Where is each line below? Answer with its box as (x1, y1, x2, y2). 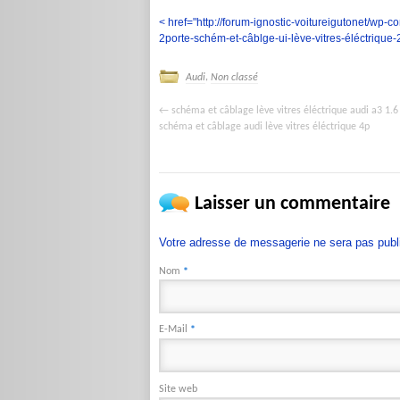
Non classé (210, 71, 258, 83)
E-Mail (158, 324, 190, 336)
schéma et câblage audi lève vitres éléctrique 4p (158, 121, 370, 132)
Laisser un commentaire (194, 194, 390, 215)
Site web (158, 383, 197, 395)
